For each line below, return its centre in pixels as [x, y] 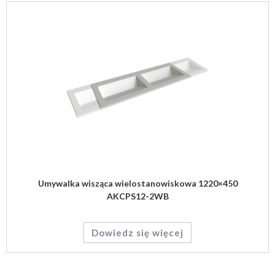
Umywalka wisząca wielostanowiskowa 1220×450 [137, 183]
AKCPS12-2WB [137, 196]
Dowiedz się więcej [137, 233]
